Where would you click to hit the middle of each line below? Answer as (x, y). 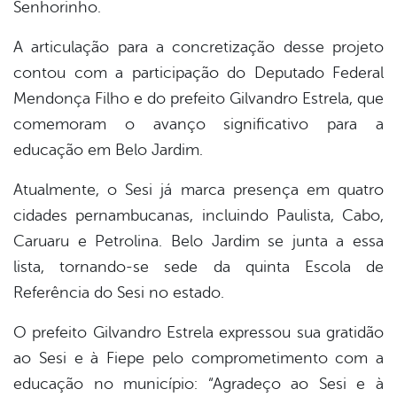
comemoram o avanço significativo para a (198, 125)
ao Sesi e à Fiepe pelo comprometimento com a (198, 358)
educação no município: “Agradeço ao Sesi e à (198, 384)
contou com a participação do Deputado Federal (198, 73)
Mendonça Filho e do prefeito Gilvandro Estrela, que (198, 99)
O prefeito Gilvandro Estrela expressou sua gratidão (198, 333)
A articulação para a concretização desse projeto (198, 47)
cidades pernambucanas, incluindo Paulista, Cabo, (198, 216)
